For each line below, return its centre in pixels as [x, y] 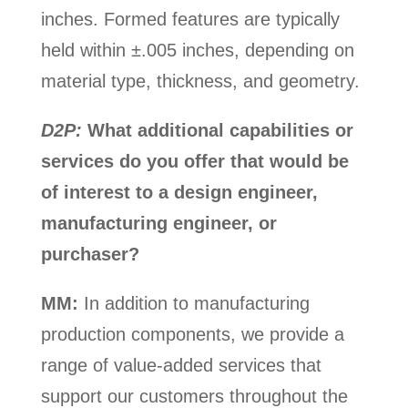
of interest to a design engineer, [179, 193]
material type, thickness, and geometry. [200, 82]
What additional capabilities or [217, 131]
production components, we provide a [192, 335]
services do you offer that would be [194, 162]
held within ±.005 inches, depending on [197, 51]
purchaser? [90, 255]
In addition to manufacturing [194, 304]
